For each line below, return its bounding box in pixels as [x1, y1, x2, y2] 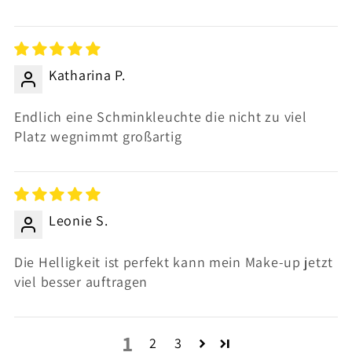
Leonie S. [49, 211, 108, 229]
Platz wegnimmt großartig [14, 126, 182, 145]
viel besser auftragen [14, 272, 148, 291]
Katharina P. [49, 65, 126, 84]
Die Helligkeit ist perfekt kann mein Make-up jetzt [14, 252, 334, 271]
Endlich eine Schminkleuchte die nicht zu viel [14, 107, 307, 126]
